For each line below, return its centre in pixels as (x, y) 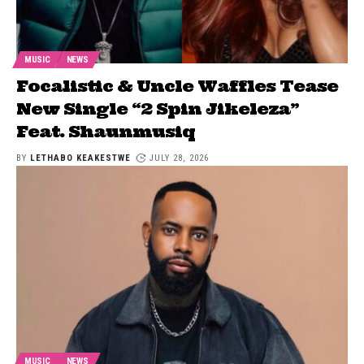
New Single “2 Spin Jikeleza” (158, 109)
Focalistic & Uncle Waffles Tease (177, 86)
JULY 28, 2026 (180, 158)
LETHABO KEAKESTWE (80, 158)
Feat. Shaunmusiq (108, 132)
